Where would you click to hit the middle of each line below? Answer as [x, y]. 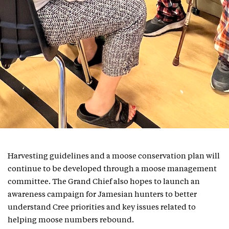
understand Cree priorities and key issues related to [102, 208]
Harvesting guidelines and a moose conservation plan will [114, 156]
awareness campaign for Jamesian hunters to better [102, 195]
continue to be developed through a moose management [112, 169]
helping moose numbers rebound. [72, 220]
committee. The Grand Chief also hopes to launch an [104, 182]
